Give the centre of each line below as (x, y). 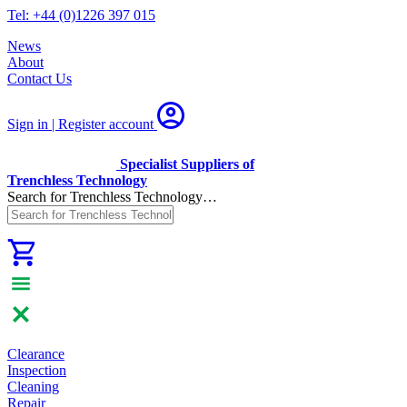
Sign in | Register (56, 124)
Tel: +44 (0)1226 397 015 (81, 15)
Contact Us (40, 79)
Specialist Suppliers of (187, 164)
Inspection (37, 370)
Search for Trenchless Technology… (112, 197)
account (129, 124)
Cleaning (33, 387)
